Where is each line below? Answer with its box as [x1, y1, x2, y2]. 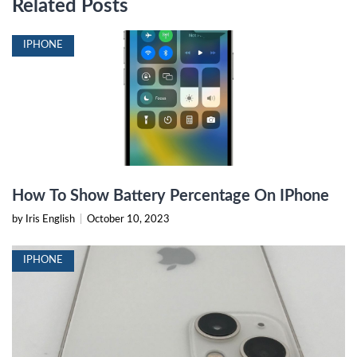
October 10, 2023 [87, 214, 170, 225]
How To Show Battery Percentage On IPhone [12, 187, 329, 204]
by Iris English [12, 214, 77, 225]
